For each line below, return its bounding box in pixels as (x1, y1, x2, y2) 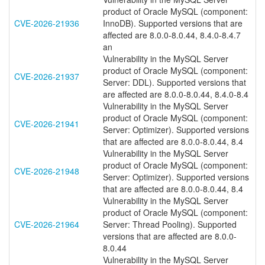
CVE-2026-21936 (14, 17, 79, 29)
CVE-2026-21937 (14, 70, 79, 82)
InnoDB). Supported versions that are (103, 17, 243, 29)
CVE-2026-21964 (14, 218, 79, 230)
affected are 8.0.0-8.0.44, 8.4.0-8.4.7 (103, 29, 241, 41)
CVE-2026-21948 (14, 165, 79, 177)
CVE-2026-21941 (14, 118, 79, 130)
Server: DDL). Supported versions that (103, 76, 246, 88)
